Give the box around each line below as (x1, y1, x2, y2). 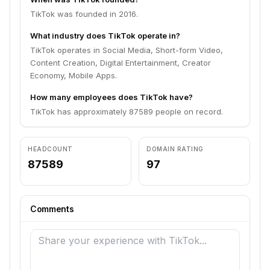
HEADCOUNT (28, 145, 73, 152)
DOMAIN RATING (146, 145, 204, 152)
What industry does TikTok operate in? (30, 31, 180, 40)
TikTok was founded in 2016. (30, 9, 138, 19)
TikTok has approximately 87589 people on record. (30, 107, 223, 116)
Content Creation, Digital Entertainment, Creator (30, 58, 211, 67)
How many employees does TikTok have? (30, 92, 193, 102)
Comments (30, 204, 74, 214)
